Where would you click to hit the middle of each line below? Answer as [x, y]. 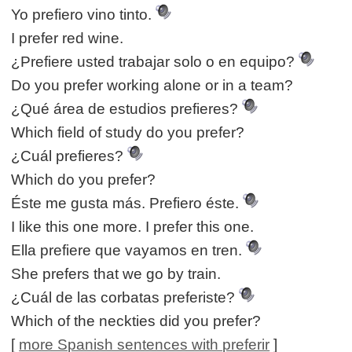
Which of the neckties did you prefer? [136, 321]
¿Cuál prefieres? [70, 156]
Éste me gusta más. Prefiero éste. [127, 203]
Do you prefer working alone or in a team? [152, 86]
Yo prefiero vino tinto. [84, 15]
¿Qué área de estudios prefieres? [127, 109]
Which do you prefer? [84, 180]
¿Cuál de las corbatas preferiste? [125, 298]
